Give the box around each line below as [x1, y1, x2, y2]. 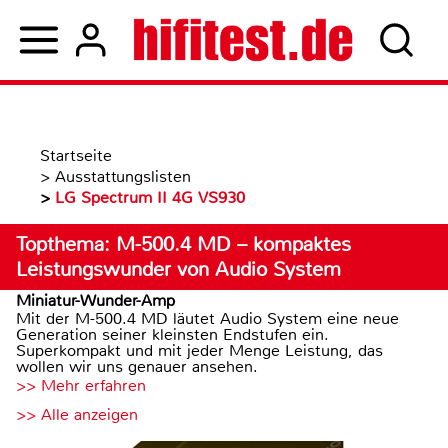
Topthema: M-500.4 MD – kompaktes [16, 232, 351, 257]
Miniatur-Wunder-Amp [16, 290, 175, 311]
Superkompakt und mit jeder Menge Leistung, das [16, 340, 383, 361]
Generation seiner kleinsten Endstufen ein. [16, 324, 329, 345]
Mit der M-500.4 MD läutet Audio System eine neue [16, 308, 399, 329]
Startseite [40, 145, 112, 166]
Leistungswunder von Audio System [16, 257, 341, 282]
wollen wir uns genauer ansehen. [16, 356, 258, 377]
